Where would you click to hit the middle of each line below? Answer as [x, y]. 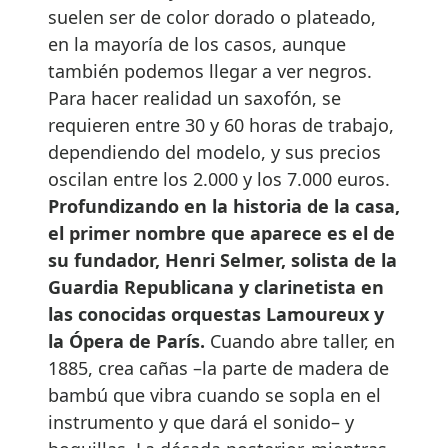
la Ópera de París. [126, 340]
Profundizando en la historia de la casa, [224, 205]
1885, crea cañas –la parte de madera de [218, 367]
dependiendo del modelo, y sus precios [214, 151]
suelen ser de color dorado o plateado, [212, 16]
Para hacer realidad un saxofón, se [194, 97]
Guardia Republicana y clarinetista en [216, 286]
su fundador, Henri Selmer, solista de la [222, 259]
